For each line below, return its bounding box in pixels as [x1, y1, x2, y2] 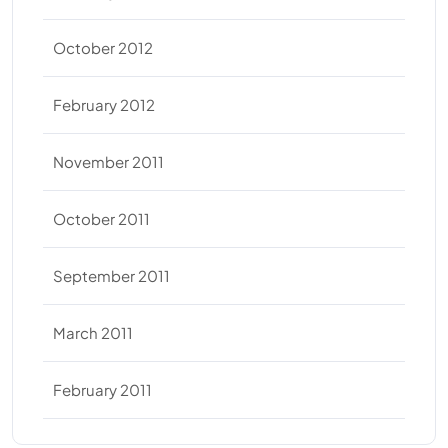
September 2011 [53, 266, 170, 285]
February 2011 [53, 380, 152, 399]
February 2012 [53, 95, 155, 114]
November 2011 [53, 152, 164, 171]
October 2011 [53, 209, 150, 228]
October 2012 [53, 38, 153, 57]
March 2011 [53, 323, 133, 342]
